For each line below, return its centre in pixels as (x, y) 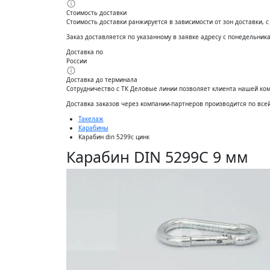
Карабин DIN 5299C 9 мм (157, 156)
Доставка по (84, 52)
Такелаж (91, 118)
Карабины (93, 127)
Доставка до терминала (102, 79)
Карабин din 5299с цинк (114, 137)
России (76, 61)
